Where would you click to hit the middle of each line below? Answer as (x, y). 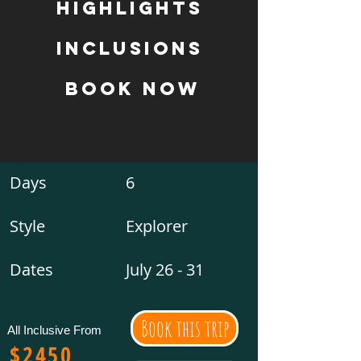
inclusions (129, 48)
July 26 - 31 (165, 270)
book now (133, 89)
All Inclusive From (54, 330)
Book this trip (185, 328)
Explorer (157, 226)
